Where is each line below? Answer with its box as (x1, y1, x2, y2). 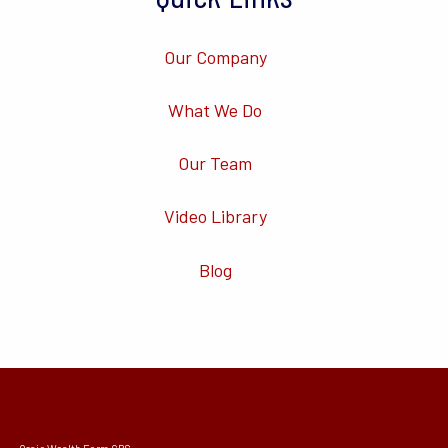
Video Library (163, 205, 267, 228)
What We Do (168, 99, 262, 122)
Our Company (163, 45, 267, 68)
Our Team (178, 152, 252, 175)
